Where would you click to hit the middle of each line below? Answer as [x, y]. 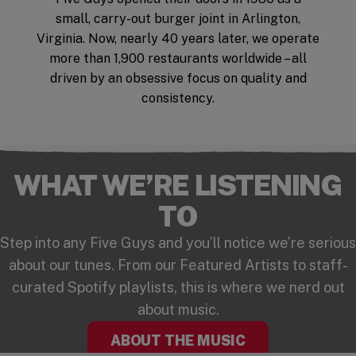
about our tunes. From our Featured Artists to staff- [178, 265]
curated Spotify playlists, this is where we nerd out [178, 287]
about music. [178, 309]
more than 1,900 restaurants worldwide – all [178, 58]
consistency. [178, 98]
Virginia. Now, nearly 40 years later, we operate [178, 38]
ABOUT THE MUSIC [178, 340]
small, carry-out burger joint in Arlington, [178, 18]
